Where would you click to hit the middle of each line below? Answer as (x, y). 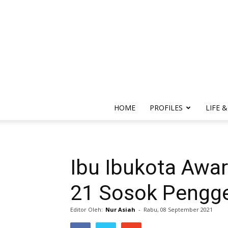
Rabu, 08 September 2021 (178, 209)
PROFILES (166, 108)
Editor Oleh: (87, 209)
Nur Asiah (120, 209)
